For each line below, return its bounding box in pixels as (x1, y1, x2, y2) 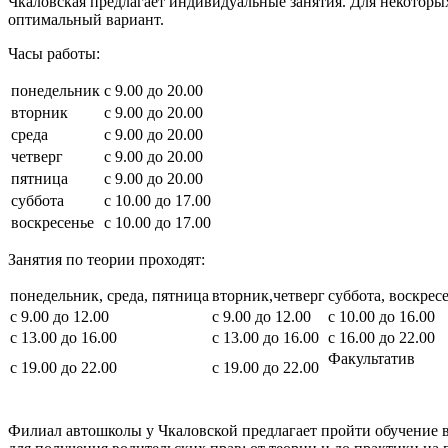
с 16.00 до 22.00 (328, 329, 435, 347)
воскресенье (11, 214, 94, 232)
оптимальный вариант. (8, 11, 164, 29)
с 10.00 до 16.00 (328, 308, 435, 326)
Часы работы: (8, 45, 100, 63)
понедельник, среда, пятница (10, 287, 209, 305)
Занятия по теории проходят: (8, 251, 209, 269)
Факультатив (328, 350, 415, 368)
